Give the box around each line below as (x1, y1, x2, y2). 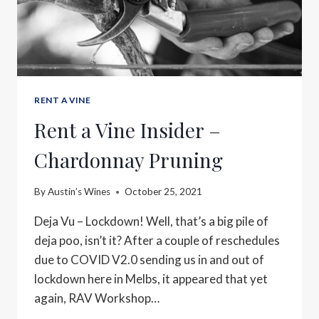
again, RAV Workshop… (34, 291, 159, 306)
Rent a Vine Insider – (34, 116, 221, 143)
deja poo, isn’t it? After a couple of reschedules (34, 233, 280, 249)
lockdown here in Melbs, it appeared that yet (34, 271, 268, 287)
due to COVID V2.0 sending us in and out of (34, 252, 264, 268)
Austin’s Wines (48, 186, 111, 198)
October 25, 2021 (125, 186, 203, 198)
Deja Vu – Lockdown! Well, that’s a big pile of (34, 214, 268, 229)
